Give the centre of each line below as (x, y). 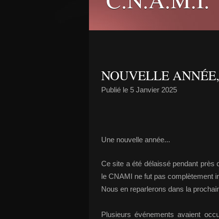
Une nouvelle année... (136, 140)
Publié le (116, 90)
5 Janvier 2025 (153, 90)
